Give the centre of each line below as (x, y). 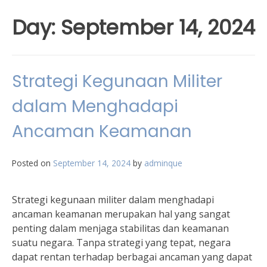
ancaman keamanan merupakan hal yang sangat (121, 214)
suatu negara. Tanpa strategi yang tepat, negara (121, 243)
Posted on (32, 163)
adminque (163, 163)
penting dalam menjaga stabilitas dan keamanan (120, 228)
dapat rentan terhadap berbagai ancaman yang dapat (132, 257)
